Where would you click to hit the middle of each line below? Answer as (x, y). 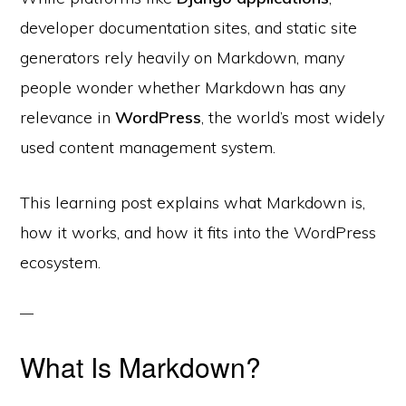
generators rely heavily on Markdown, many (183, 58)
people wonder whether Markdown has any (183, 87)
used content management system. (148, 147)
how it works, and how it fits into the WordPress (198, 232)
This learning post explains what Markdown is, (193, 203)
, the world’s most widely (293, 117)
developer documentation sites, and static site (189, 28)
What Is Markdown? (141, 366)
